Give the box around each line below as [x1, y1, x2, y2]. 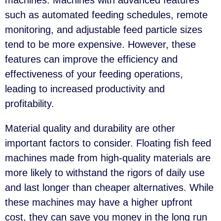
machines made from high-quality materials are [5, 152, 211, 164]
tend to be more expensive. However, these [5, 39, 196, 50]
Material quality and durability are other [5, 123, 175, 134]
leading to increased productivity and [5, 83, 165, 95]
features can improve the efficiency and [5, 54, 178, 65]
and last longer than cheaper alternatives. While [5, 182, 214, 193]
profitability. [5, 98, 54, 110]
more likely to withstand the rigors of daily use [5, 167, 205, 179]
